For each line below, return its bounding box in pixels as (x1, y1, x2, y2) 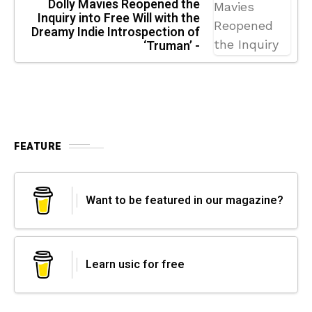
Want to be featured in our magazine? (86, 192, 283, 209)
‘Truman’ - (143, 36, 200, 56)
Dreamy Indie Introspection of (31, 22, 200, 42)
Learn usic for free (86, 256, 185, 273)
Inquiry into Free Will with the (38, 8, 200, 28)
